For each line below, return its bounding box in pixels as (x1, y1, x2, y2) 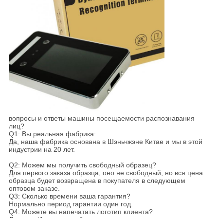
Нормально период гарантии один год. (8, 200, 133, 208)
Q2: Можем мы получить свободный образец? (8, 161, 156, 169)
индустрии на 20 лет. (8, 145, 75, 154)
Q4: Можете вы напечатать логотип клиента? (8, 208, 153, 216)
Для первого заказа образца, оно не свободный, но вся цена (8, 169, 203, 177)
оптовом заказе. (8, 184, 60, 193)
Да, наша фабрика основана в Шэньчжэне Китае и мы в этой (8, 138, 202, 146)
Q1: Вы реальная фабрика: (8, 130, 96, 138)
